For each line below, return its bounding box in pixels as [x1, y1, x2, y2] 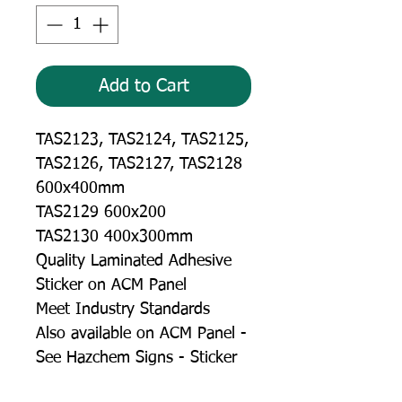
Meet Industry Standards [36, 301, 210, 318]
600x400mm [36, 179, 125, 197]
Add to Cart [98, 76, 189, 95]
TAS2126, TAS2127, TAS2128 [36, 155, 242, 172]
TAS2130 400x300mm [36, 228, 193, 245]
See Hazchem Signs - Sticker [36, 349, 237, 366]
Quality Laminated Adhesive [36, 252, 232, 269]
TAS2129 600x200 [36, 204, 214, 221]
